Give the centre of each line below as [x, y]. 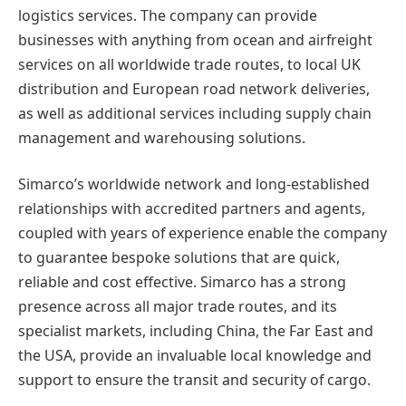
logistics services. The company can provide [168, 15]
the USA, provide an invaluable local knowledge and [195, 356]
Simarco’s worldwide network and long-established [194, 184]
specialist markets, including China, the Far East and [196, 331]
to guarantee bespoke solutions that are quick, [179, 258]
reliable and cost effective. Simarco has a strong [182, 282]
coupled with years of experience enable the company [203, 233]
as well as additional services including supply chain [195, 113]
